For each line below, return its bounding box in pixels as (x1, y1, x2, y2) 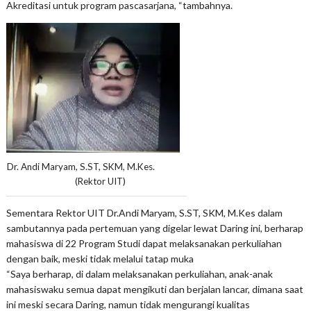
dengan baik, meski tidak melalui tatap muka (6, 253, 194, 265)
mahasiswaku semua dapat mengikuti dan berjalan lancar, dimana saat (6, 283, 303, 296)
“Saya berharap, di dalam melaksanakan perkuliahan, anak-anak (6, 268, 273, 280)
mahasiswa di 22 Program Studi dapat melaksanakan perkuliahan (6, 237, 282, 250)
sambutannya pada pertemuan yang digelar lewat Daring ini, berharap (6, 222, 303, 235)
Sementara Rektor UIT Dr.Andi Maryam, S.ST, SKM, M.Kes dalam (6, 207, 283, 219)
